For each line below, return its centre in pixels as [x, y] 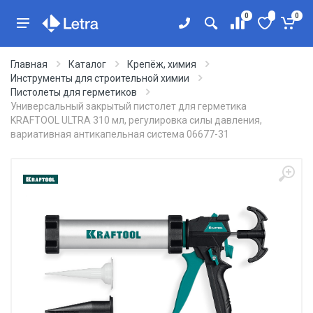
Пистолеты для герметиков [74, 92]
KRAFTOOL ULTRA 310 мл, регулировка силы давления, [136, 120]
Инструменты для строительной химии [100, 78]
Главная [29, 64]
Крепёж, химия [162, 64]
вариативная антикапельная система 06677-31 [120, 134]
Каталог [87, 64]
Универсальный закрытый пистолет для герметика [129, 106]
